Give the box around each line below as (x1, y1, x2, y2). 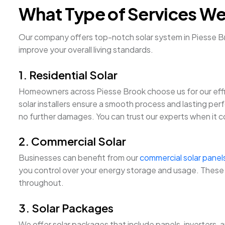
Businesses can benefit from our (19, 152, 140, 163)
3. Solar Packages (19, 200, 114, 215)
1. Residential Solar (19, 67, 118, 82)
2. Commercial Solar (19, 134, 126, 149)
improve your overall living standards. (19, 44, 153, 55)
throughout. (19, 177, 64, 188)
